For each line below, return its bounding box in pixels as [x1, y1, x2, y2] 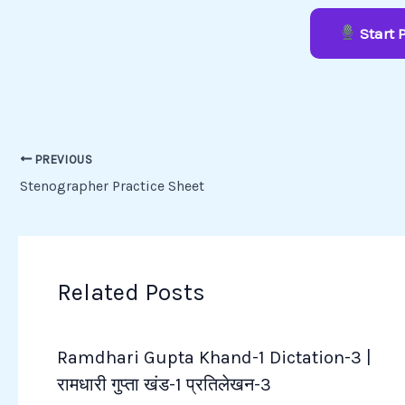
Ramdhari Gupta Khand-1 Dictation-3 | [56, 347, 372, 369]
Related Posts [56, 278, 205, 307]
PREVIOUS [32, 152, 93, 166]
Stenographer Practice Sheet [20, 176, 204, 194]
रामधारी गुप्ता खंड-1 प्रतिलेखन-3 [56, 374, 271, 396]
